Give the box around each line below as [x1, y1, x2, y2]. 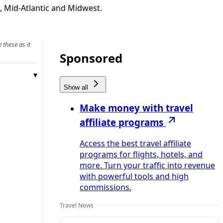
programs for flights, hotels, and [80, 149, 203, 160]
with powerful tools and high [80, 171, 189, 182]
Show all [64, 83, 90, 91]
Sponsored [60, 49, 122, 66]
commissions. [80, 182, 131, 193]
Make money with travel [80, 102, 193, 114]
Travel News [60, 201, 94, 210]
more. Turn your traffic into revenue [80, 160, 215, 171]
